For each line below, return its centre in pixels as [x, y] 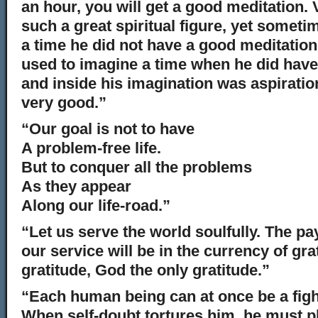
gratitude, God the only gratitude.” [146, 270]
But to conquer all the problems [137, 167]
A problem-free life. [91, 148]
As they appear [76, 186]
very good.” [64, 103]
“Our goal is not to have [108, 129]
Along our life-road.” [96, 205]
